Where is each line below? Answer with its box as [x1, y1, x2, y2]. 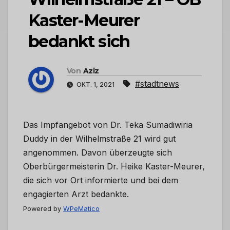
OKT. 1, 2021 [75, 81, 116, 89]
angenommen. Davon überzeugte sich [23, 147, 172, 158]
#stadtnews [135, 79, 179, 89]
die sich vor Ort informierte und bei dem [23, 175, 178, 186]
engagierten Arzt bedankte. [23, 189, 129, 200]
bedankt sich [28, 31, 130, 52]
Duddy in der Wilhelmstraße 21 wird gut [23, 133, 176, 144]
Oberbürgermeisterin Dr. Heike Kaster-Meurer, [23, 161, 205, 172]
